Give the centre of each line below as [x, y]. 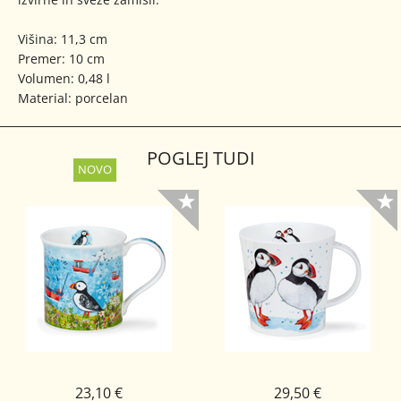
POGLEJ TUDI [200, 158]
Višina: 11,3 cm [63, 39]
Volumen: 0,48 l [64, 78]
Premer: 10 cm [61, 59]
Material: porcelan [73, 98]
